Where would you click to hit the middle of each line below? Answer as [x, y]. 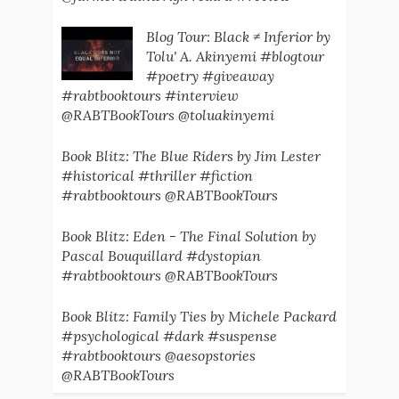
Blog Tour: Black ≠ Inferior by [238, 37]
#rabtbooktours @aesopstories [158, 356]
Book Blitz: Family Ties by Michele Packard [199, 317]
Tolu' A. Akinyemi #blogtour [235, 57]
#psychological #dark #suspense [169, 336]
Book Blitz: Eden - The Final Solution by [188, 236]
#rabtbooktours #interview [150, 96]
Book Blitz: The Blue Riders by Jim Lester [191, 156]
